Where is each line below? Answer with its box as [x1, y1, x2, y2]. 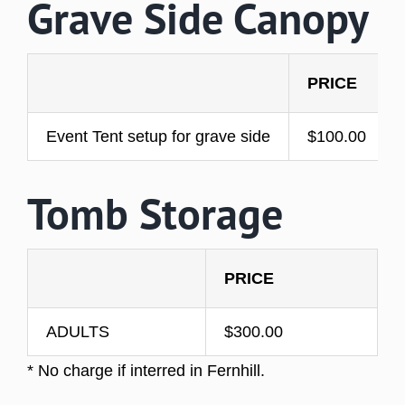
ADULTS [45, 323, 109, 341]
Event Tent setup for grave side [45, 127, 270, 146]
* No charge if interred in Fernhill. [26, 362, 265, 380]
